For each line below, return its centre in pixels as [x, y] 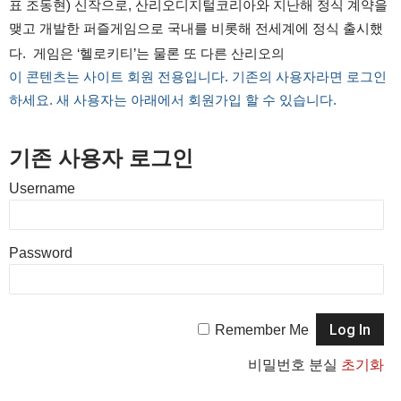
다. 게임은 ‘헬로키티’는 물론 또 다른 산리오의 [147, 53]
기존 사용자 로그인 [101, 158]
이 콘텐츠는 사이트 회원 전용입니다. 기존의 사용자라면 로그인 [198, 77]
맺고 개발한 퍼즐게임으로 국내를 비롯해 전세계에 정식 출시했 [196, 28]
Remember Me [262, 330]
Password [41, 253]
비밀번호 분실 [295, 365]
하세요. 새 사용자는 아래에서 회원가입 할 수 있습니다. [173, 100]
